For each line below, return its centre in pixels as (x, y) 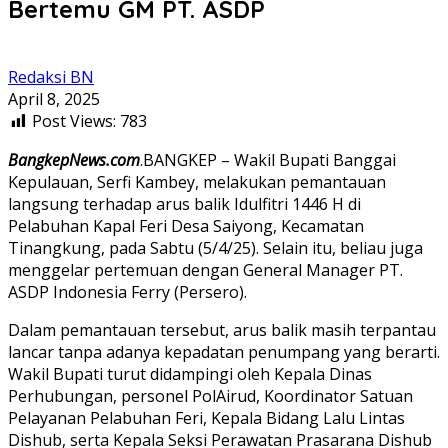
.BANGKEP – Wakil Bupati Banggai (268, 159)
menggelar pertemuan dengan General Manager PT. (205, 269)
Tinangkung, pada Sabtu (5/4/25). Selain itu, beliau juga (215, 247)
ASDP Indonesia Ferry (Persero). (127, 291)
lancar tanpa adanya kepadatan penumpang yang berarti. (224, 351)
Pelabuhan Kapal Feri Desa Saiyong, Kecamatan (186, 225)
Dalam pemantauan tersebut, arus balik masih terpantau (222, 329)
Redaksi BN (51, 76)
